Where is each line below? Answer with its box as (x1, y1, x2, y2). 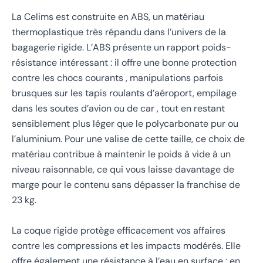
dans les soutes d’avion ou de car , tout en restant (12, 102, 225, 115)
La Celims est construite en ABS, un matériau (12, 11, 204, 23)
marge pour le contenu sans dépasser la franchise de (12, 178, 240, 191)
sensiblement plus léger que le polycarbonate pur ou (12, 117, 238, 130)
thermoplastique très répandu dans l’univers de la (12, 26, 226, 39)
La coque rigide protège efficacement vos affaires (12, 224, 225, 237)
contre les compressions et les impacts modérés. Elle (12, 239, 241, 252)
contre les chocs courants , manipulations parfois (12, 72, 223, 85)
